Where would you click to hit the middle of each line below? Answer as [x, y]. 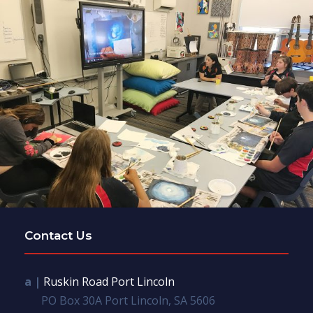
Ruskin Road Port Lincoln [109, 281]
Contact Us [58, 235]
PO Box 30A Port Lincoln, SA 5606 [127, 300]
